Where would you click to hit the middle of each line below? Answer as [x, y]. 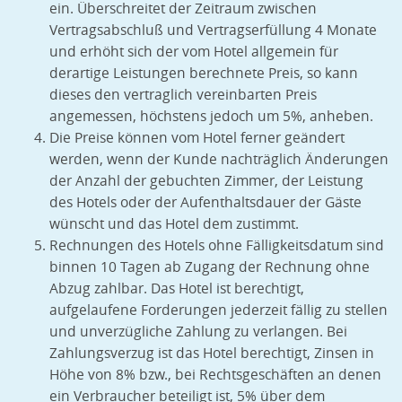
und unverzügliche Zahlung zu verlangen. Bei [198, 332]
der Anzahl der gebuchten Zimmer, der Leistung [206, 181]
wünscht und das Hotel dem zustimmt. [174, 224]
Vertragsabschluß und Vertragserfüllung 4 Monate [213, 31]
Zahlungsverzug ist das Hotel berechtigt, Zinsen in [212, 354]
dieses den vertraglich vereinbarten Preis [183, 95]
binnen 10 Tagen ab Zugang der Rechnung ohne [210, 267]
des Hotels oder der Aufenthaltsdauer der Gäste [205, 203]
